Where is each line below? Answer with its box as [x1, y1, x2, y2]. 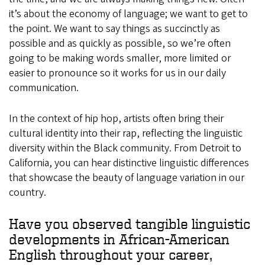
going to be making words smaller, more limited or [9, 50, 231, 66]
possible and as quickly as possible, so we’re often [9, 35, 231, 51]
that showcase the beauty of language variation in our [9, 170, 244, 185]
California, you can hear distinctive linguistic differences [9, 155, 249, 170]
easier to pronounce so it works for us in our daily [9, 65, 226, 80]
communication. [9, 80, 79, 95]
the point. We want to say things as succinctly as [9, 21, 220, 36]
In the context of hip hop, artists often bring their [9, 111, 224, 126]
